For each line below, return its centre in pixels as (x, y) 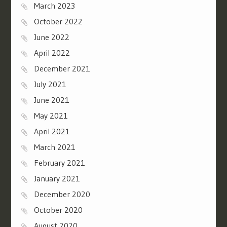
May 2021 (51, 115)
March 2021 (54, 147)
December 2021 (62, 68)
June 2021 (51, 100)
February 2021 (59, 162)
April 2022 (52, 52)
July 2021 (50, 84)
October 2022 (58, 21)
